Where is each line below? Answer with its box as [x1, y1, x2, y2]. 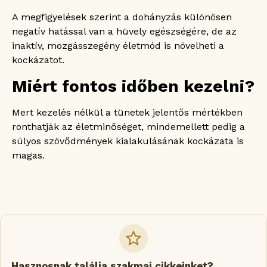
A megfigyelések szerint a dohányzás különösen [12, 11, 232, 23]
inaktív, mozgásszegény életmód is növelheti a [12, 40, 224, 52]
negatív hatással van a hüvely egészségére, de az [12, 26, 237, 38]
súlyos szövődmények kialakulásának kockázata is [12, 135, 244, 147]
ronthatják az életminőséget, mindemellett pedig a [12, 120, 245, 132]
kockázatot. [12, 54, 64, 66]
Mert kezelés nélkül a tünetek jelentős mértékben [12, 106, 243, 118]
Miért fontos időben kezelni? [12, 76, 254, 96]
